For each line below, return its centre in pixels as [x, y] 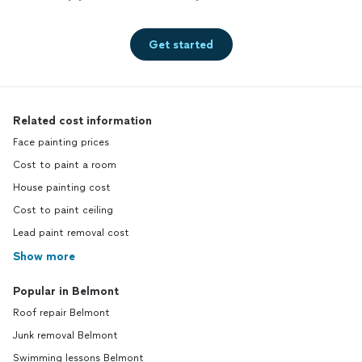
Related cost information [82, 121]
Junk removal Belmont [65, 335]
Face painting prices [61, 142]
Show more [44, 257]
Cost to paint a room [65, 165]
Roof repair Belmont [61, 313]
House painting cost [62, 187]
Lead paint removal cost [71, 233]
